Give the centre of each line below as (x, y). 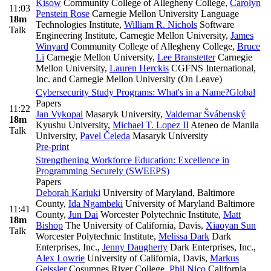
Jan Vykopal (59, 114)
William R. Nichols (161, 25)
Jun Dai (83, 215)
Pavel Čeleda (105, 136)
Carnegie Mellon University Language (164, 14)
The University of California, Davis (132, 226)
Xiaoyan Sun (231, 226)
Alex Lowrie (60, 258)
